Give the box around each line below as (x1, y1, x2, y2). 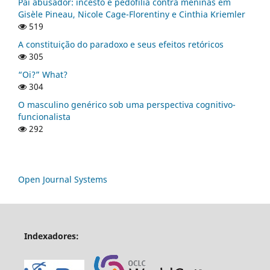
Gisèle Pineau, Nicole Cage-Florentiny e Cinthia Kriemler (18, 8, 245, 20)
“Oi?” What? (18, 68, 67, 80)
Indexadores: (24, 230, 79, 242)
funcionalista (18, 110, 71, 122)
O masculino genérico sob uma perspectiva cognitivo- (18, 98, 236, 110)
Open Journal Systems (18, 174, 107, 186)
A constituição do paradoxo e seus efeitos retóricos (18, 38, 224, 50)
